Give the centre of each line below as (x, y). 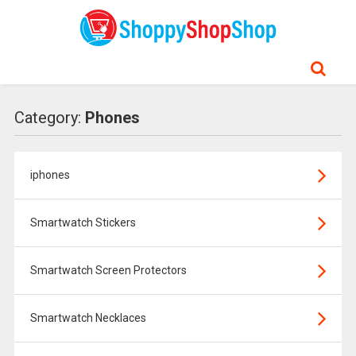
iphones (50, 175)
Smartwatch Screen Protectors (108, 270)
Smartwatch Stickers (83, 222)
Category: (49, 118)
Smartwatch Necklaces (88, 318)
